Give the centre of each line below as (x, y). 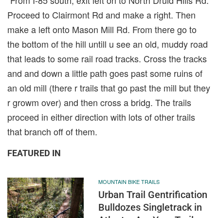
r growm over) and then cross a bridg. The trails (99, 102)
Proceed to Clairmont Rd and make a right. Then (101, 14)
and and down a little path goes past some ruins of (105, 73)
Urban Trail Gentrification (153, 194)
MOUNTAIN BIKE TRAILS (129, 181)
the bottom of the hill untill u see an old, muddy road (108, 44)
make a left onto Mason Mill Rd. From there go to (102, 29)
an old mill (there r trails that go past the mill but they (109, 87)
